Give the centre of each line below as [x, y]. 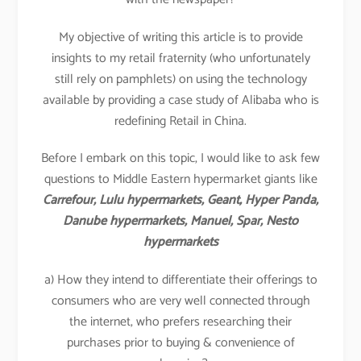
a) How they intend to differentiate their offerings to [180, 280]
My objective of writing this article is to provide [180, 37]
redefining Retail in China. [180, 121]
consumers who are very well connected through [180, 301]
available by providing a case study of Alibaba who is [180, 100]
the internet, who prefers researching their [180, 322]
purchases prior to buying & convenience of [180, 343]
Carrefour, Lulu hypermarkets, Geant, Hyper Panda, [180, 201]
